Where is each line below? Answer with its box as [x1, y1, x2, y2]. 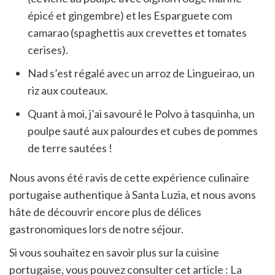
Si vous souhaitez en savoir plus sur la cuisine [9, 245, 219, 259]
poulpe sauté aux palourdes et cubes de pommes [28, 123, 258, 137]
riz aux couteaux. [28, 83, 108, 97]
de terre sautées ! [28, 141, 112, 155]
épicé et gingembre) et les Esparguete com [28, 8, 232, 22]
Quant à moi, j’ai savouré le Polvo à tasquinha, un [28, 106, 255, 120]
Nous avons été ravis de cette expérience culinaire [9, 170, 249, 184]
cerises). [28, 42, 68, 56]
